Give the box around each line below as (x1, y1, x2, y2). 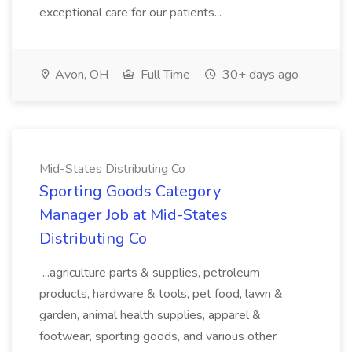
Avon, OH (52, 66, 108, 83)
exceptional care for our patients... (39, 4, 222, 21)
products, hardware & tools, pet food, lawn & (39, 285, 283, 302)
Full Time (137, 66, 190, 83)
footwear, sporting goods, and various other (39, 328, 277, 345)
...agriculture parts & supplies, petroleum (39, 264, 260, 281)
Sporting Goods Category (39, 181, 221, 202)
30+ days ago (219, 66, 299, 83)
